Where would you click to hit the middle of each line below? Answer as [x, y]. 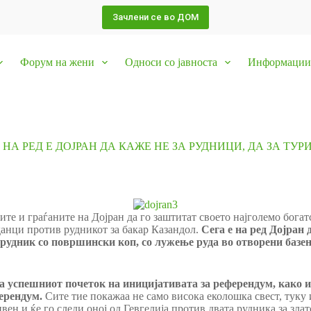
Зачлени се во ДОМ [155, 17]
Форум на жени [57, 62]
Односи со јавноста [171, 62]
